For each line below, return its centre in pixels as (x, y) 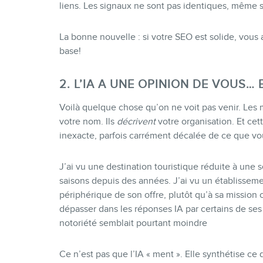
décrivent (136, 122)
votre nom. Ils (88, 122)
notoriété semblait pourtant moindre (133, 223)
